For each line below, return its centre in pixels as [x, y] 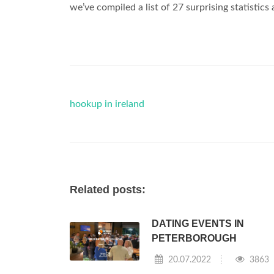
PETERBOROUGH [194, 238]
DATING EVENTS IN [198, 224]
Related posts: [108, 190]
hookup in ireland [107, 104]
